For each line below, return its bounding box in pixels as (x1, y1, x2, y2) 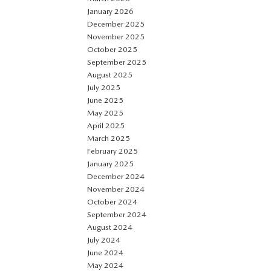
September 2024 (87, 210, 146, 219)
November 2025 (87, 32, 145, 41)
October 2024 (87, 197, 137, 206)
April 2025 (87, 121, 125, 130)
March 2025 (87, 134, 130, 143)
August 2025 (87, 70, 132, 79)
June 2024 (87, 248, 123, 257)
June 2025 (87, 96, 123, 105)
